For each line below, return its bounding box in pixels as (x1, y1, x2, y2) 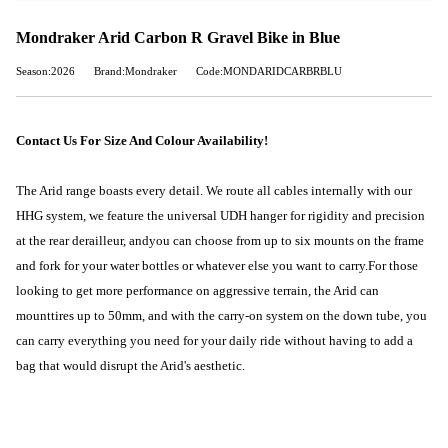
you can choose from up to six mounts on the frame (149, 233, 424, 248)
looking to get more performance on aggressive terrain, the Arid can (16, 283, 379, 298)
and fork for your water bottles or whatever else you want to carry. (16, 258, 368, 273)
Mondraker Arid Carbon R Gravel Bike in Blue (16, 28, 340, 46)
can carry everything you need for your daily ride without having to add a (16, 333, 413, 348)
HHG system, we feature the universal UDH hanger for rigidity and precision (16, 208, 425, 223)
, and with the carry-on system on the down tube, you (142, 308, 427, 323)
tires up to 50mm (51, 308, 142, 323)
